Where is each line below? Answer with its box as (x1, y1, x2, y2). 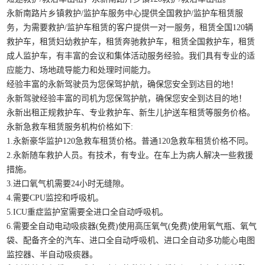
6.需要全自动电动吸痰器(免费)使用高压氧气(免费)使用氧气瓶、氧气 (7, 222, 257, 231)
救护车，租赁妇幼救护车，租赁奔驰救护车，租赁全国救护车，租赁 (7, 37, 256, 47)
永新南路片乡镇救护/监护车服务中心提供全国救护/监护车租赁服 (7, 9, 244, 18)
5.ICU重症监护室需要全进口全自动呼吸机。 (7, 208, 169, 217)
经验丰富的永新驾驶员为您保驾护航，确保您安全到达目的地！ (7, 80, 239, 89)
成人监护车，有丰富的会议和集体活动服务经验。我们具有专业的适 (7, 51, 256, 61)
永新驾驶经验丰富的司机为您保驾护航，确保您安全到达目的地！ (7, 94, 247, 104)
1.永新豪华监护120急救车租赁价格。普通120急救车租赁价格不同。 (7, 137, 254, 146)
